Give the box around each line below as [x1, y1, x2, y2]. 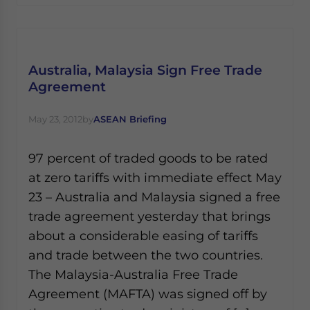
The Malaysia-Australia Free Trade [28, 267, 238, 282]
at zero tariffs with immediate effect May [28, 170, 282, 185]
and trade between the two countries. [28, 248, 263, 262]
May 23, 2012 [28, 113, 82, 125]
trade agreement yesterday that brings [28, 209, 271, 224]
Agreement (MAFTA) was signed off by [28, 286, 267, 301]
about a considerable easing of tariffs [28, 228, 258, 243]
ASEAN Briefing [93, 113, 167, 125]
